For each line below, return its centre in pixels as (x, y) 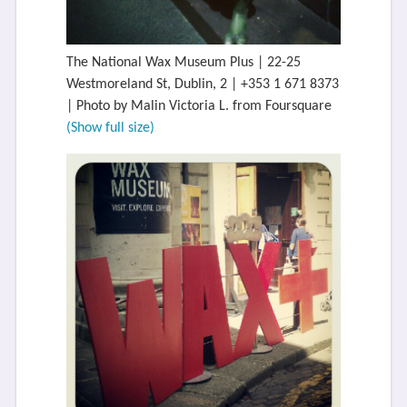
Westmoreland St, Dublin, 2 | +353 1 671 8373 (202, 85)
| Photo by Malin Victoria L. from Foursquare (199, 107)
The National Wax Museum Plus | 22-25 (183, 63)
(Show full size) (110, 129)
